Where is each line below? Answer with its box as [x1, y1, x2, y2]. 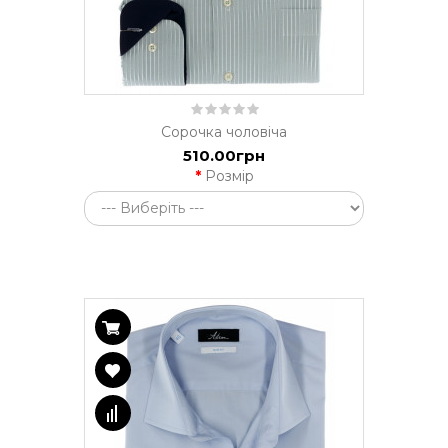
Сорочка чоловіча [161, 122, 287, 141]
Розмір [204, 166, 254, 185]
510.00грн [183, 145, 265, 165]
